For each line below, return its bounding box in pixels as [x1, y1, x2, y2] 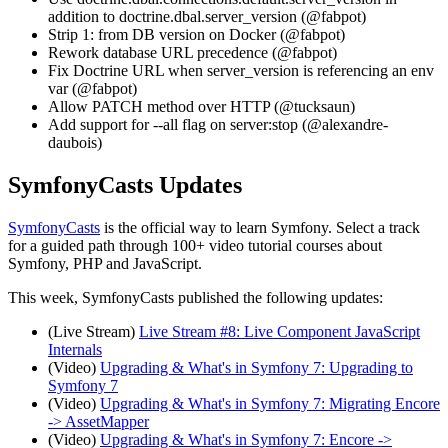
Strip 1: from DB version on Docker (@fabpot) [48, 26, 345, 44]
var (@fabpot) [48, 80, 137, 98]
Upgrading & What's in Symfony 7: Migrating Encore [100, 395, 440, 413]
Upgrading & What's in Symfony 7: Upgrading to [100, 359, 413, 377]
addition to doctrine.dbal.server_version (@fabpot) [48, 8, 366, 26]
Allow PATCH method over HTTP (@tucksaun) [48, 98, 355, 116]
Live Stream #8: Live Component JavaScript [139, 323, 420, 341]
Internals [48, 341, 102, 359]
